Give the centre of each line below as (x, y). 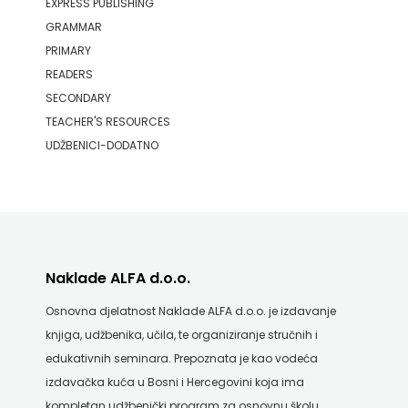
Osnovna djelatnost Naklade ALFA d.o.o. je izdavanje (190, 311)
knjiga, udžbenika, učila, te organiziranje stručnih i (181, 335)
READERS (69, 74)
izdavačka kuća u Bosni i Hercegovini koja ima (174, 382)
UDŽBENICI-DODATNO (102, 145)
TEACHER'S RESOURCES (107, 122)
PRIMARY (68, 51)
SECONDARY (78, 98)
